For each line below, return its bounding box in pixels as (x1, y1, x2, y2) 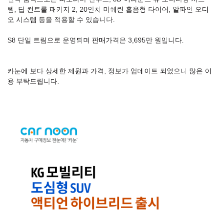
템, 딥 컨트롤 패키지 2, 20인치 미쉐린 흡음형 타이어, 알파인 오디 (7, 5, 209, 13)
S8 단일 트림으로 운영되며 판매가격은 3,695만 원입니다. (7, 36, 184, 44)
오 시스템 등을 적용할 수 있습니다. (7, 16, 115, 23)
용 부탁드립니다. (7, 77, 59, 85)
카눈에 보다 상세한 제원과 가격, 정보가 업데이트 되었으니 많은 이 (7, 67, 212, 75)
